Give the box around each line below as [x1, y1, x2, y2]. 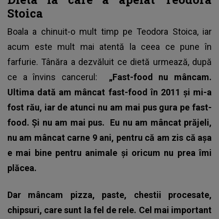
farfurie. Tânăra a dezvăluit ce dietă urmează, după [7, 56, 212, 67]
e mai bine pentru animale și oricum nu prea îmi [7, 147, 212, 158]
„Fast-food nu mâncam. [109, 71, 212, 82]
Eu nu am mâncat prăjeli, [110, 117, 212, 128]
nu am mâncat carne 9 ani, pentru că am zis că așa [7, 132, 212, 143]
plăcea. [7, 162, 37, 173]
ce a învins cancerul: [7, 71, 109, 82]
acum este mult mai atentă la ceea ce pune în [7, 41, 212, 52]
